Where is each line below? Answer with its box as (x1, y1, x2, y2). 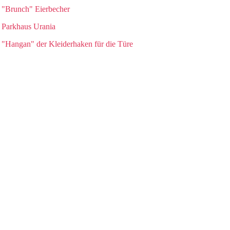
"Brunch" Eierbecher (1, 5, 70, 13)
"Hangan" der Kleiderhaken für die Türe (1, 40, 133, 48)
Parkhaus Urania (1, 22, 55, 31)
